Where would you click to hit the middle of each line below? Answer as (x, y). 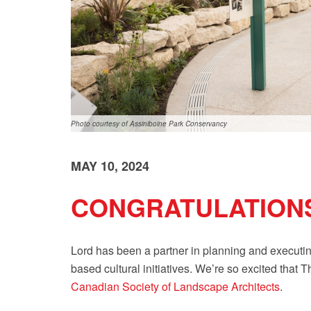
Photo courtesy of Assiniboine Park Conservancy (149, 124)
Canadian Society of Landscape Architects (175, 286)
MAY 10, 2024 (110, 166)
